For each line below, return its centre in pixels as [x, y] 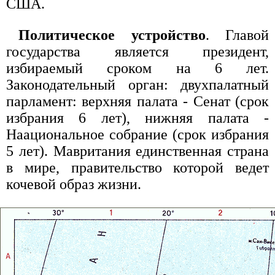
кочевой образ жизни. [74, 184]
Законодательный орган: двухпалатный [137, 85]
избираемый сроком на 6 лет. [137, 68]
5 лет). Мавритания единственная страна [137, 151]
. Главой [237, 35]
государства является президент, [137, 52]
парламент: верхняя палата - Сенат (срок [137, 102]
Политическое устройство [112, 35]
